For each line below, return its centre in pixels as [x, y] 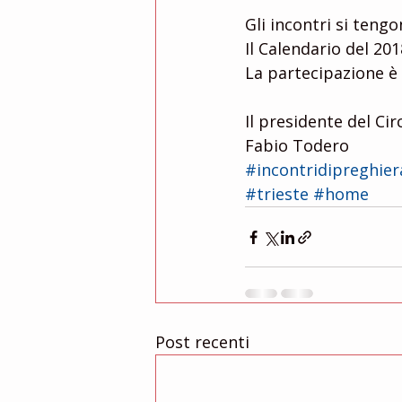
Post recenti [202, 342]
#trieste [277, 194]
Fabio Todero [297, 145]
